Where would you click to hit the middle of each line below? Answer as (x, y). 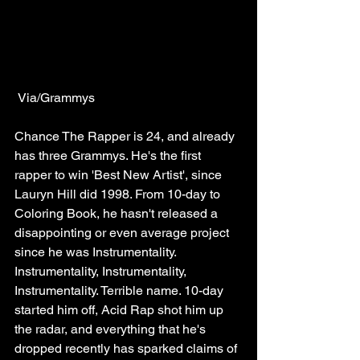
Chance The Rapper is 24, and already (126, 137)
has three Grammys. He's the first (109, 156)
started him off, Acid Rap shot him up (121, 310)
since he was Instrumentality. (97, 252)
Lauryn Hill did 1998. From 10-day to (119, 194)
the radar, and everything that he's (112, 329)
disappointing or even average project (123, 233)
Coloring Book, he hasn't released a (118, 214)
